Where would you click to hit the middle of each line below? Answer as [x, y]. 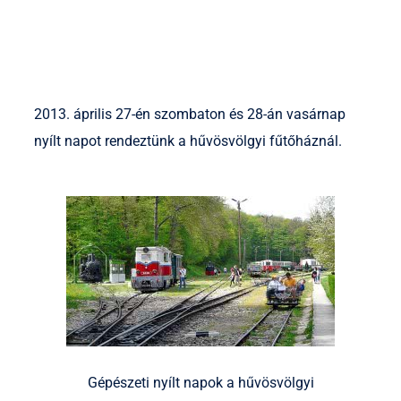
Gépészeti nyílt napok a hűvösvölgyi [200, 383]
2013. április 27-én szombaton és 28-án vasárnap [190, 115]
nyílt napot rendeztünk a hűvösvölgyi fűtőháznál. [188, 141]
